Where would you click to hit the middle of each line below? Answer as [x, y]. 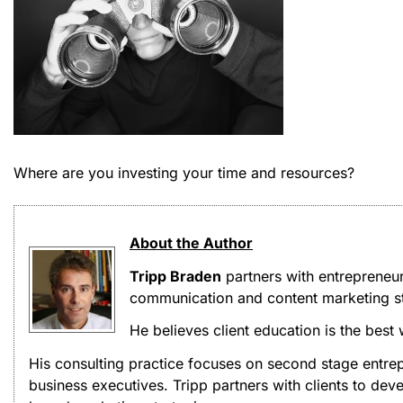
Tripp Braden [175, 276]
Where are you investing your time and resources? [184, 173]
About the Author [191, 242]
